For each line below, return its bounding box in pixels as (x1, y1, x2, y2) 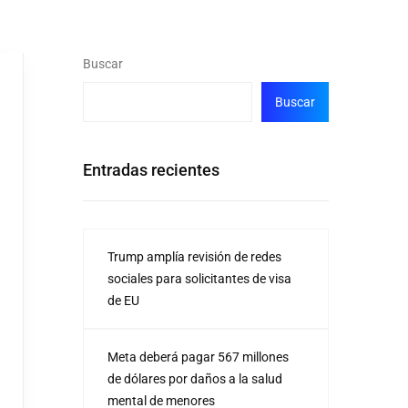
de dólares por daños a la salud (107, 372, 282, 386)
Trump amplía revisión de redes (107, 250, 281, 264)
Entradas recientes (83, 160, 219, 179)
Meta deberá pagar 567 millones (107, 350, 289, 364)
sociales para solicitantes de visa (107, 271, 291, 286)
